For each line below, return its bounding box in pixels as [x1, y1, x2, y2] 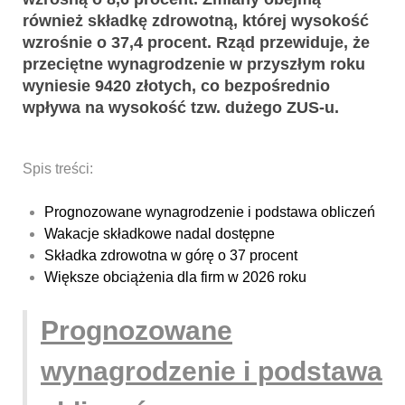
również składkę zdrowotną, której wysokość [23, 12, 369, 31]
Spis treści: [23, 161, 93, 177]
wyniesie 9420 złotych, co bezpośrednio [23, 77, 330, 96]
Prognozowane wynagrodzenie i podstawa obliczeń [44, 204, 375, 221]
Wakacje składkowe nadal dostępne [44, 226, 275, 242]
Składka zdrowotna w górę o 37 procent [44, 248, 297, 264]
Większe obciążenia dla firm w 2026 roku [44, 269, 306, 286]
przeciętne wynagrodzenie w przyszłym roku [23, 55, 365, 74]
